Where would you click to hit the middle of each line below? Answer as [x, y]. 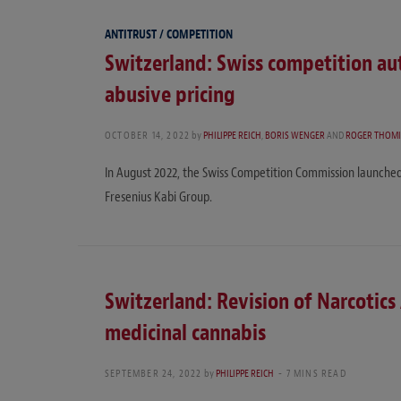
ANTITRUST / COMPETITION [169, 35]
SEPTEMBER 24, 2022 [154, 374]
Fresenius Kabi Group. [158, 197]
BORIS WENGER [295, 136]
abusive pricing [170, 95]
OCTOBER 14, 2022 [148, 136]
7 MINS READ [316, 374]
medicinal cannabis [185, 333]
